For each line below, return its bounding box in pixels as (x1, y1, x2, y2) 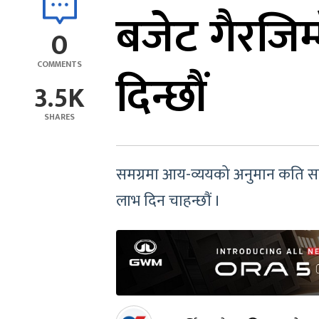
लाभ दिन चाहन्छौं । (116, 188, 221, 214)
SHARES (44, 110, 75, 124)
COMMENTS (37, 57, 82, 71)
